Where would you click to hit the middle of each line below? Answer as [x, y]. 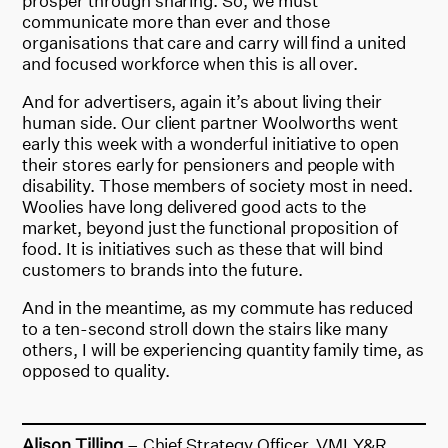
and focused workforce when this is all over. [190, 63]
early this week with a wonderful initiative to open [210, 143]
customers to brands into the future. [162, 269]
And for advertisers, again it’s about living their [202, 101]
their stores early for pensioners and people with [208, 164]
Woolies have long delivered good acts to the [194, 206]
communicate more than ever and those [176, 21]
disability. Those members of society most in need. [217, 185]
